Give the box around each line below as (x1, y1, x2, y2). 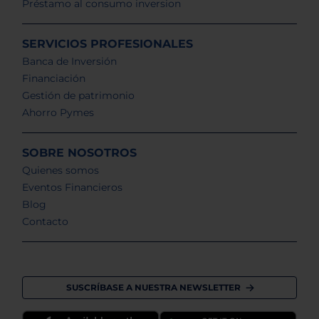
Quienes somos (22, 164, 99, 176)
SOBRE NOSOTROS (22, 145, 137, 159)
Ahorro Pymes (22, 106, 94, 118)
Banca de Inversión (22, 55, 117, 67)
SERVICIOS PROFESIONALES (22, 36, 193, 51)
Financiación (22, 72, 85, 84)
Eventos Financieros (22, 181, 122, 193)
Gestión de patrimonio (22, 89, 135, 101)
